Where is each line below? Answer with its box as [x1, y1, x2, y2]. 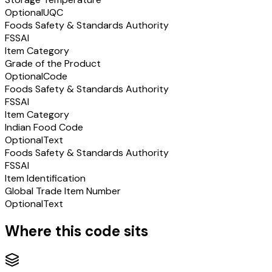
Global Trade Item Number [5, 184, 121, 197]
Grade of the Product [5, 56, 101, 70]
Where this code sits [5, 222, 148, 241]
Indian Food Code [5, 120, 83, 134]
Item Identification [5, 171, 86, 185]
